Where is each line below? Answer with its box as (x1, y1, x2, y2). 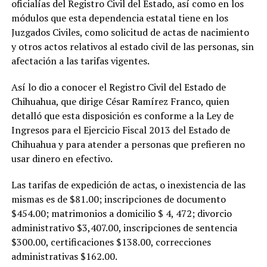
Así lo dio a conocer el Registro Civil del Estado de (11, 80, 226, 94)
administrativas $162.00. (11, 250, 117, 263)
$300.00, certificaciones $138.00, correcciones (11, 235, 211, 249)
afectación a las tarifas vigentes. (11, 54, 150, 67)
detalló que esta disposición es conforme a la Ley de (11, 109, 234, 122)
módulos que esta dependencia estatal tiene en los (11, 11, 228, 24)
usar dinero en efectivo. (11, 152, 113, 165)
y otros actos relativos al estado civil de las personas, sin (11, 40, 254, 53)
